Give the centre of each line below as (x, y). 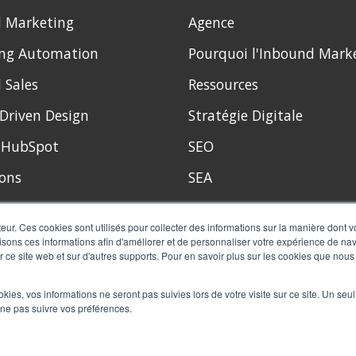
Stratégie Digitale (245, 116)
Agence (211, 23)
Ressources (223, 85)
